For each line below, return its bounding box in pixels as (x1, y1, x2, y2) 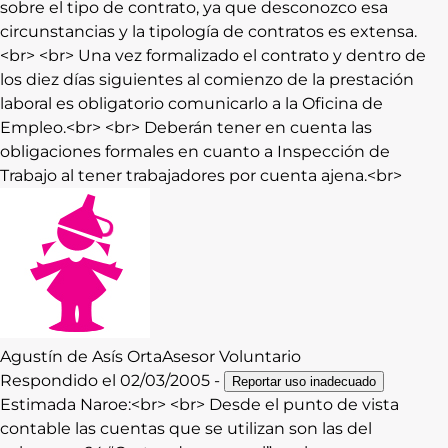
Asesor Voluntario (162, 346, 301, 366)
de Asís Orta (67, 346, 162, 366)
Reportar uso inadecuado (232, 373, 376, 389)
